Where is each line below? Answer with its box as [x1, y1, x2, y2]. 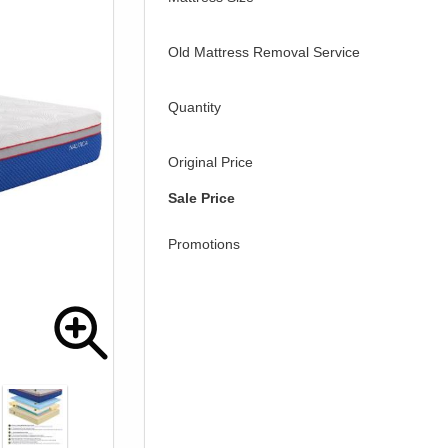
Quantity [168, 99, 221, 116]
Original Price [168, 154, 253, 171]
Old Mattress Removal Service [168, 44, 360, 61]
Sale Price [168, 190, 235, 207]
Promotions [168, 236, 240, 253]
